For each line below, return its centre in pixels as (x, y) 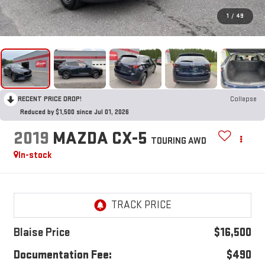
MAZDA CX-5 (100, 139)
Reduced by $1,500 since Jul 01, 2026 (75, 112)
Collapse (243, 99)
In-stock (35, 156)
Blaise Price (41, 233)
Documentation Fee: (62, 255)
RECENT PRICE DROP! (50, 99)
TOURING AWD (178, 141)
